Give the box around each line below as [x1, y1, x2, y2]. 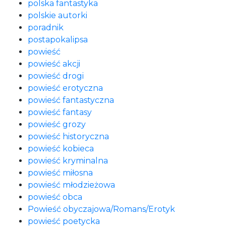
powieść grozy [28, 120, 86, 129]
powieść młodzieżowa [28, 180, 115, 190]
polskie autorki [28, 11, 87, 20]
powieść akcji [28, 59, 80, 69]
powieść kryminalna [28, 156, 108, 165]
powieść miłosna [28, 168, 93, 178]
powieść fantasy [28, 107, 92, 117]
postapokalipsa [28, 35, 88, 44]
